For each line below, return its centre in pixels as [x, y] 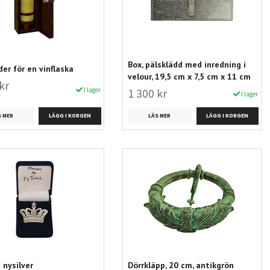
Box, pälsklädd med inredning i [187, 64]
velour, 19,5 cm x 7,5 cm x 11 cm [189, 77]
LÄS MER [160, 116]
